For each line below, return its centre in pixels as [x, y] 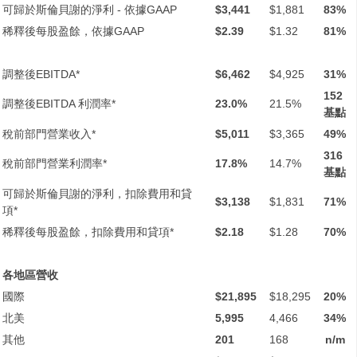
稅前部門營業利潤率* [55, 164]
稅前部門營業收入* [49, 134]
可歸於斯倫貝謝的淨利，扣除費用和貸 [97, 194]
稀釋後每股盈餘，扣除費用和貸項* [88, 232]
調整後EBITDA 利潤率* [59, 104]
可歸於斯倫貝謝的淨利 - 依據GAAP [90, 10]
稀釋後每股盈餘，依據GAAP [73, 31]
